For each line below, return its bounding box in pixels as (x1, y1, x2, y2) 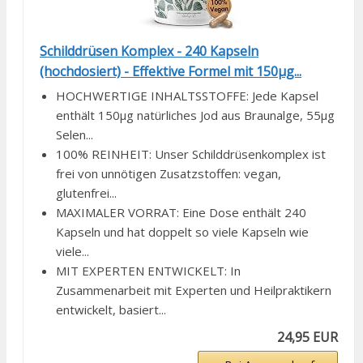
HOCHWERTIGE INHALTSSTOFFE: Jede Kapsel (56, 88, 318, 105)
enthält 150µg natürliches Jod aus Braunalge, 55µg (56, 107, 335, 124)
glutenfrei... (56, 185, 117, 202)
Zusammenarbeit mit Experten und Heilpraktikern (56, 282, 331, 299)
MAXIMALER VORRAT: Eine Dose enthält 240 (56, 204, 306, 221)
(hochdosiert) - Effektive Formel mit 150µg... (40, 62, 301, 81)
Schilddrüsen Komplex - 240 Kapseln (40, 42, 258, 61)
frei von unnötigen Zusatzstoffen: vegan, (56, 165, 281, 182)
